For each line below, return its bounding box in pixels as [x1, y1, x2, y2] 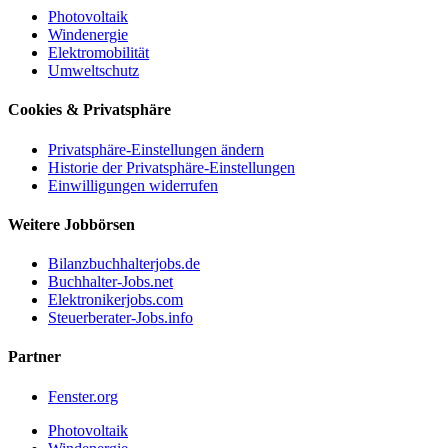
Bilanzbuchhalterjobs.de [48, 255, 200, 273]
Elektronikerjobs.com [48, 291, 183, 309]
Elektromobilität [48, 44, 149, 62]
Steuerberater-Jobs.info [48, 309, 193, 327]
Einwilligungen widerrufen [48, 176, 218, 194]
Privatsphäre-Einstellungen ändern [48, 140, 264, 158]
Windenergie [48, 26, 128, 44]
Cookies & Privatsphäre [8, 101, 171, 119]
